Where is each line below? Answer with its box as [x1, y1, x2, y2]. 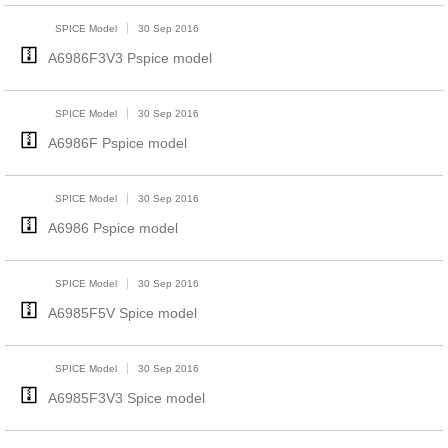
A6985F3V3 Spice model [47, 390, 205, 406]
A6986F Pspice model [47, 135, 187, 151]
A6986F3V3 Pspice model [47, 50, 212, 66]
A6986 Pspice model [47, 220, 178, 236]
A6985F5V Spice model [47, 305, 197, 321]
